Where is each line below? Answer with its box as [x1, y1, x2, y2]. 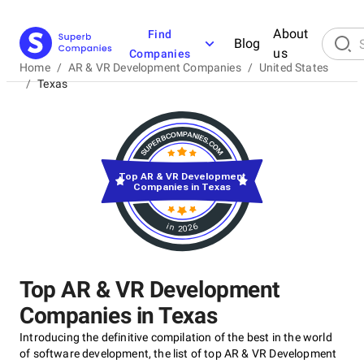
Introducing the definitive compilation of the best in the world [19, 331, 332, 344]
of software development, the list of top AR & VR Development [19, 347, 337, 360]
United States [258, 61, 329, 74]
